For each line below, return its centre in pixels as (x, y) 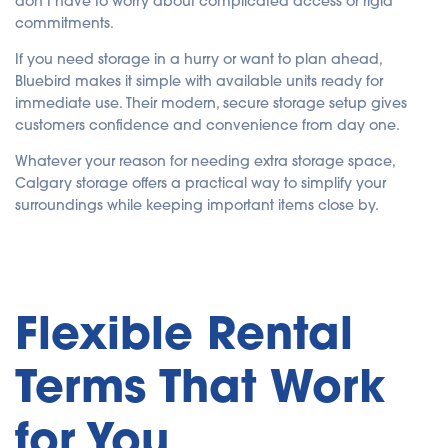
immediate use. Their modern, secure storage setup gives (211, 103)
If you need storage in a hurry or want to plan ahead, (198, 59)
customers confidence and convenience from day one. (207, 125)
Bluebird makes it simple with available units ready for (199, 81)
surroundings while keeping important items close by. (197, 205)
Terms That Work (200, 385)
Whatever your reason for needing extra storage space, (205, 161)
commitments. (64, 23)
